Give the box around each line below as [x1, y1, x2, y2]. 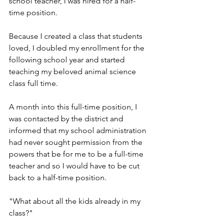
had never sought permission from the [9, 137, 144, 147]
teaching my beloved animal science [9, 66, 138, 76]
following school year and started [9, 55, 127, 64]
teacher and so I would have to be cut [9, 161, 141, 170]
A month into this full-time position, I [9, 102, 139, 111]
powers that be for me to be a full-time [9, 149, 145, 159]
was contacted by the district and [9, 113, 125, 123]
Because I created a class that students [9, 31, 144, 41]
